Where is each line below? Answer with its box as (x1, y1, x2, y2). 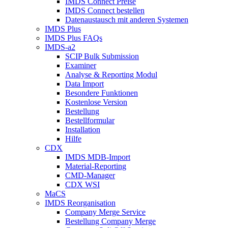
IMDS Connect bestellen (65, 6, 145, 15)
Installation (65, 125, 100, 134)
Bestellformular (65, 116, 115, 125)
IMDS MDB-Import (65, 152, 130, 161)
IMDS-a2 (45, 42, 75, 51)
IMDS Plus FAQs (45, 33, 102, 42)
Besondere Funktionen (65, 88, 138, 97)
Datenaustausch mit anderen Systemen (65, 15, 188, 24)
